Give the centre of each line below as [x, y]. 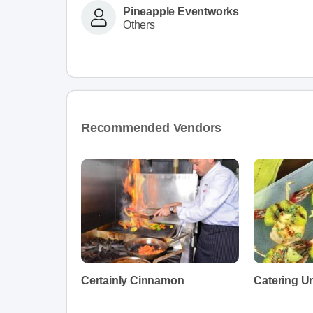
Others [139, 24]
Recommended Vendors [152, 128]
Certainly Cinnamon [133, 281]
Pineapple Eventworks [181, 11]
